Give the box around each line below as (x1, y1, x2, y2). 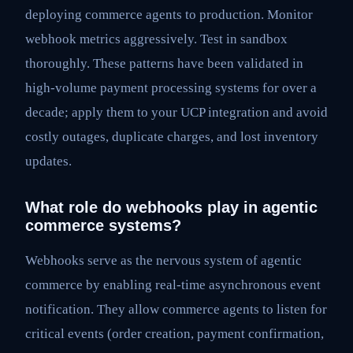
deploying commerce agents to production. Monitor (25, 7, 313, 23)
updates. (25, 154, 72, 169)
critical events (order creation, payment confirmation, (25, 325, 324, 341)
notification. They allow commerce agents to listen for (25, 301, 327, 317)
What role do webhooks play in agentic (25, 199, 318, 217)
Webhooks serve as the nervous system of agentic (25, 252, 302, 268)
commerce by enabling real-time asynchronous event (25, 277, 321, 292)
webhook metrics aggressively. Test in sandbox (25, 32, 288, 47)
